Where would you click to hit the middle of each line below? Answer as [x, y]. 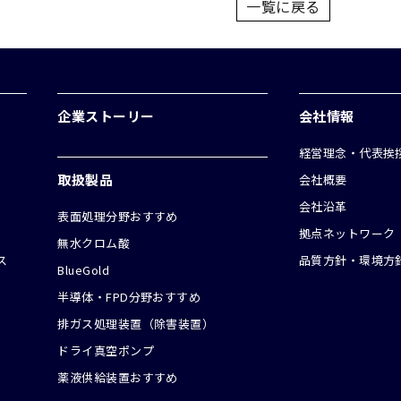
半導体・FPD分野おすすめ [129, 296]
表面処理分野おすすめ [118, 216]
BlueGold [84, 269]
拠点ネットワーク [347, 233]
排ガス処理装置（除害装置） [136, 323]
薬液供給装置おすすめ [118, 377]
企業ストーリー [106, 115]
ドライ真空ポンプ [106, 350]
